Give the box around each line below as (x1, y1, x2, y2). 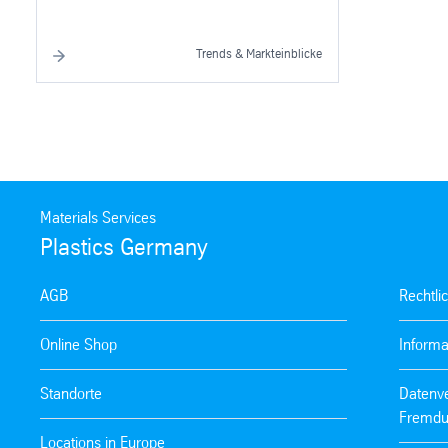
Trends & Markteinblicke (196, 45, 322, 61)
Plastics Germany (40, 232, 208, 261)
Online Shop (40, 334, 117, 354)
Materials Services (40, 207, 156, 227)
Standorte (40, 383, 102, 403)
